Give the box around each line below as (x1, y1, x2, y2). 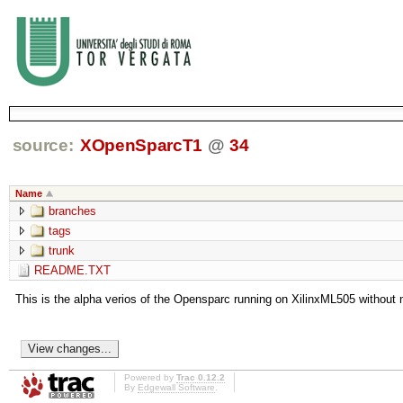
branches (48, 204, 96, 219)
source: (12, 135, 74, 155)
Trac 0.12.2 (176, 372, 225, 383)
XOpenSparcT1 (80, 135, 202, 155)
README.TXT (33, 264, 111, 278)
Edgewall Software (138, 382, 215, 393)
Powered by (124, 372, 176, 383)
